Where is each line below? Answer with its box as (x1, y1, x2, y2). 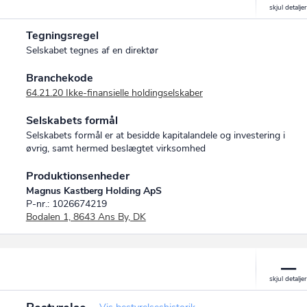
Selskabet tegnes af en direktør (25, 44, 158, 58)
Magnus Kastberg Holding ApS (25, 184, 162, 198)
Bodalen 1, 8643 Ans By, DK (25, 210, 146, 224)
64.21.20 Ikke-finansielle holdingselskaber (25, 86, 203, 100)
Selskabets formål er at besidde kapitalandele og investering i (25, 129, 285, 143)
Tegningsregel (25, 28, 99, 44)
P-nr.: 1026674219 (25, 197, 107, 211)
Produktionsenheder (25, 169, 130, 184)
